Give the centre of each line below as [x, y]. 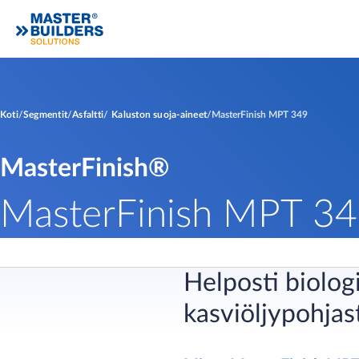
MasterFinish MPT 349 [260, 115]
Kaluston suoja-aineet [159, 115]
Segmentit [45, 115]
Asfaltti [88, 115]
